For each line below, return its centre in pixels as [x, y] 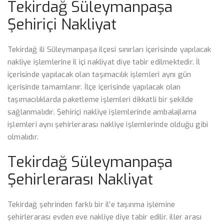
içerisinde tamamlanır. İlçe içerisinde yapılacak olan [94, 87]
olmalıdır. [23, 137]
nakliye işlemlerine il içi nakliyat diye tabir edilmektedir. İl [104, 62]
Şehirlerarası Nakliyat [80, 179]
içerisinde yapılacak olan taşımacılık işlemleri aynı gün [99, 74]
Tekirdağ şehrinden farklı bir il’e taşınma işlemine [91, 204]
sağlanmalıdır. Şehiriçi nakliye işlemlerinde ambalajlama [102, 112]
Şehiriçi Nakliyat [62, 24]
